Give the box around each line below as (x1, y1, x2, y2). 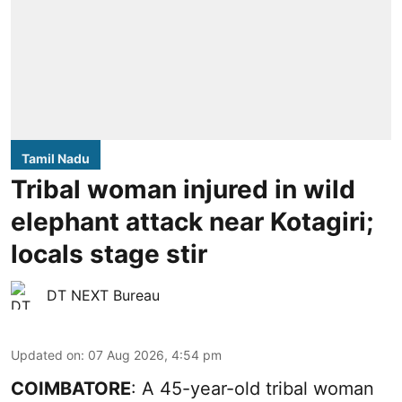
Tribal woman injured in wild (11, 174, 355, 205)
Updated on (11, 347, 81, 363)
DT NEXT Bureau (47, 286, 160, 305)
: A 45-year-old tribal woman (131, 378, 374, 400)
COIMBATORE (11, 378, 131, 400)
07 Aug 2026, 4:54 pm (88, 347, 222, 363)
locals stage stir (11, 239, 207, 270)
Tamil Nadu (22, 151, 90, 167)
